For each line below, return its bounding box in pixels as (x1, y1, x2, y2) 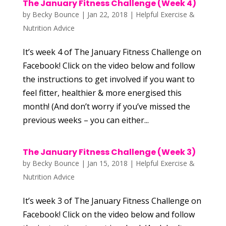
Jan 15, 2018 (87, 158, 128, 168)
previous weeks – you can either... (22, 115, 149, 126)
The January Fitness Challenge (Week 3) (22, 146, 196, 158)
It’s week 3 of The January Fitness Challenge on (22, 195, 201, 206)
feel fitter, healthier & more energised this (22, 87, 182, 98)
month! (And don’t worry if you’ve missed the (22, 101, 190, 112)
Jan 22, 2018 (87, 10, 128, 19)
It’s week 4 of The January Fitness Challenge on (22, 46, 201, 58)
